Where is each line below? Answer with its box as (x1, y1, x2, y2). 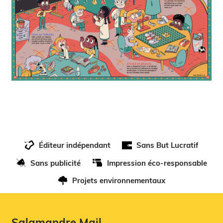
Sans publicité (30, 158, 81, 168)
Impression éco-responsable (107, 158, 207, 168)
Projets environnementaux (72, 175, 166, 185)
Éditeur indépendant (38, 140, 111, 150)
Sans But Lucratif (136, 140, 199, 150)
